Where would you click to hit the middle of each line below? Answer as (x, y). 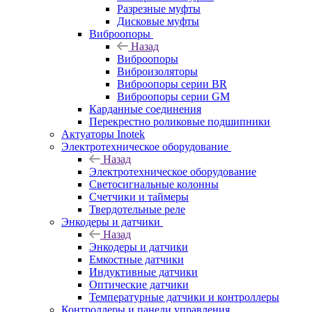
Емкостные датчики (136, 259)
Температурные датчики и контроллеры (184, 297)
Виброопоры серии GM (173, 96)
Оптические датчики (139, 284)
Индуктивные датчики (143, 272)
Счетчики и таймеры (139, 196)
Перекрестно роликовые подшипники (180, 121)
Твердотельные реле (137, 209)
